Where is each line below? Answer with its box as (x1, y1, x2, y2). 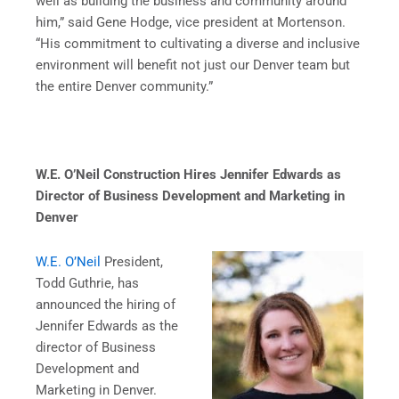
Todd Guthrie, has (36, 274, 139, 291)
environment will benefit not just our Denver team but (36, 56, 350, 73)
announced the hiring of (36, 296, 175, 313)
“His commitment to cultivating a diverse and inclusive (36, 35, 360, 52)
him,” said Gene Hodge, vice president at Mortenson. (36, 13, 346, 30)
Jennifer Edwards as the (36, 317, 178, 334)
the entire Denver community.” (36, 77, 213, 94)
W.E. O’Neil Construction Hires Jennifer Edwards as (36, 167, 341, 183)
